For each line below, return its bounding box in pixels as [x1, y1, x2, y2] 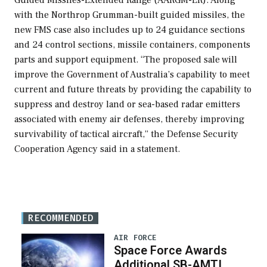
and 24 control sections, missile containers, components [14, 38, 250, 51]
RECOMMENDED [28, 211, 94, 224]
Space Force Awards [113, 243, 227, 257]
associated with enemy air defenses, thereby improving [14, 113, 244, 125]
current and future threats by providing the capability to [14, 83, 252, 95]
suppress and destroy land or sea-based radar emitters [14, 98, 240, 110]
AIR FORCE [113, 232, 157, 243]
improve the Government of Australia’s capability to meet [14, 68, 250, 80]
